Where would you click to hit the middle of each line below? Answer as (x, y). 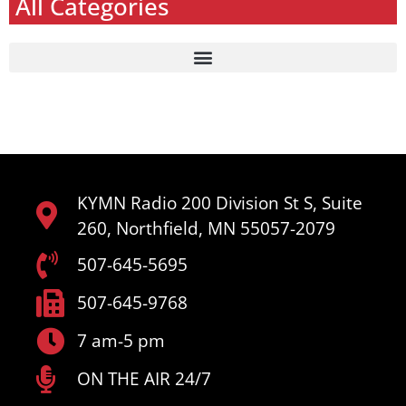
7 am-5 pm (121, 341)
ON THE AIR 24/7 (144, 379)
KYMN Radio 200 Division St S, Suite (219, 203)
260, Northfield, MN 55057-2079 (206, 228)
